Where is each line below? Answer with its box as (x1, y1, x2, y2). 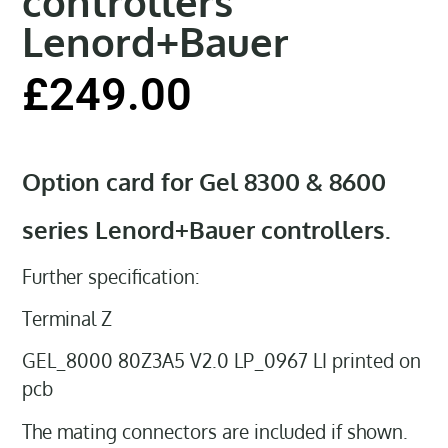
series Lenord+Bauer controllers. (22, 213, 392, 245)
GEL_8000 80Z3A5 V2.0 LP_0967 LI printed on (22, 349, 422, 373)
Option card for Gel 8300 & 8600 (22, 165, 387, 197)
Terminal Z (22, 306, 113, 330)
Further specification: (22, 264, 201, 288)
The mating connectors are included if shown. (22, 419, 409, 443)
